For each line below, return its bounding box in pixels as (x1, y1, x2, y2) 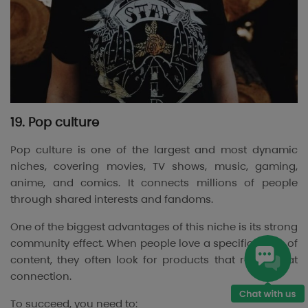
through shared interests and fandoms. (10, 192, 213, 207)
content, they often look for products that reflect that (10, 252, 298, 267)
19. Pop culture (10, 113, 99, 131)
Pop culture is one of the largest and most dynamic (10, 142, 298, 157)
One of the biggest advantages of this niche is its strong (10, 219, 298, 234)
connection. (10, 269, 71, 284)
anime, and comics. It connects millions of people (10, 175, 298, 190)
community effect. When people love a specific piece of (10, 236, 298, 251)
